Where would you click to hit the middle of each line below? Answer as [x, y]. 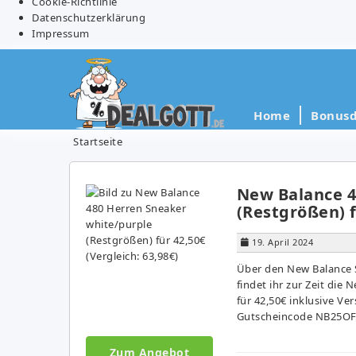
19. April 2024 [282, 242]
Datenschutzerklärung [89, 17]
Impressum [61, 33]
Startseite [98, 141]
